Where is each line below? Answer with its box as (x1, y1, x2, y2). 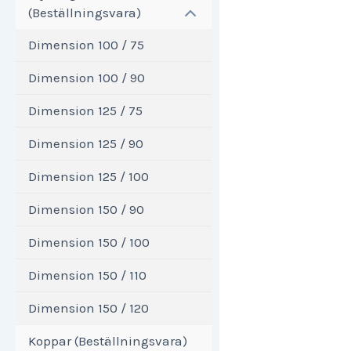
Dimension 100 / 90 (28, 69, 145, 85)
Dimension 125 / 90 (28, 135, 143, 151)
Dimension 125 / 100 (28, 168, 149, 184)
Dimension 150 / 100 (28, 233, 150, 250)
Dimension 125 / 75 (28, 102, 143, 118)
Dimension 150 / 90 (28, 201, 144, 217)
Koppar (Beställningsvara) (28, 332, 187, 349)
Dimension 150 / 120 (28, 299, 149, 316)
